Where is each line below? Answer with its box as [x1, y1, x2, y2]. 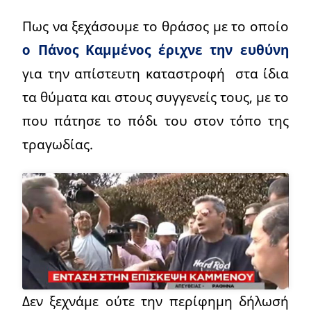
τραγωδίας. [22, 135, 93, 154]
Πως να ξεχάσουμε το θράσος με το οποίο [22, 17, 289, 36]
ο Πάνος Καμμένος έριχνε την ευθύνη [22, 40, 289, 60]
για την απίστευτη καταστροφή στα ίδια [22, 64, 289, 83]
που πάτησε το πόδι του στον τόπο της [22, 111, 289, 131]
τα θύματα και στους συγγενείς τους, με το [22, 87, 289, 107]
